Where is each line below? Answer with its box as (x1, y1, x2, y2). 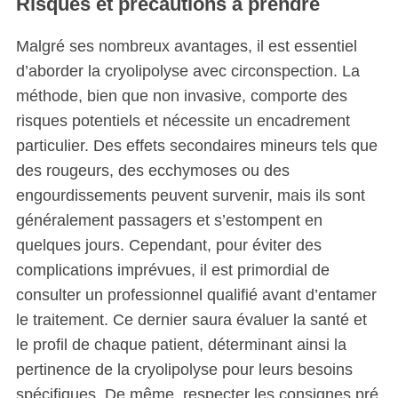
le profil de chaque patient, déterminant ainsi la (15, 336, 346, 354)
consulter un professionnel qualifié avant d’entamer (15, 286, 377, 305)
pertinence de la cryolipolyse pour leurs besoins (15, 361, 353, 379)
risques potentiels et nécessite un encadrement (15, 112, 350, 131)
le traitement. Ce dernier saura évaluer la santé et (15, 311, 367, 330)
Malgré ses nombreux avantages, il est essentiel (15, 37, 357, 56)
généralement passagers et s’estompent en (15, 211, 322, 230)
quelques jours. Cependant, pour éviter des (15, 236, 322, 255)
